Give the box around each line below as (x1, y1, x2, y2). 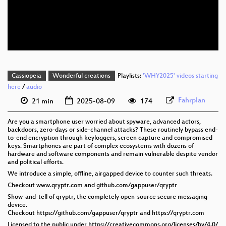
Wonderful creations (52, 73, 111, 80)
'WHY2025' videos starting (142, 73, 218, 80)
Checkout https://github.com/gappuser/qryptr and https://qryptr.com (8, 209, 204, 217)
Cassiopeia (12, 73, 42, 80)
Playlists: (116, 73, 143, 80)
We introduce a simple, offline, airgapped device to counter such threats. (8, 170, 212, 178)
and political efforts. (8, 158, 64, 166)
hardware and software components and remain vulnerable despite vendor (8, 150, 218, 158)
